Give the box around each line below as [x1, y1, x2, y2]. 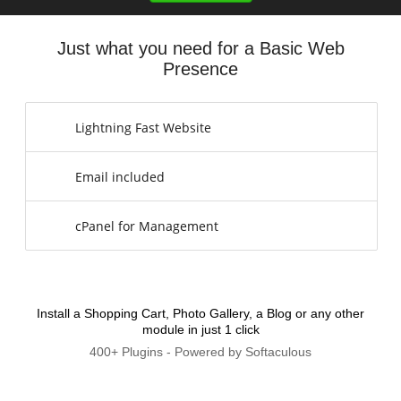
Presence [163, 59, 238, 79]
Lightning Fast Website [75, 118, 211, 136]
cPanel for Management [75, 217, 218, 235]
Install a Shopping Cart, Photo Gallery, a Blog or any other [37, 306, 364, 320]
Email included [75, 167, 165, 185]
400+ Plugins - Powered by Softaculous [90, 345, 311, 359]
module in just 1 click [141, 322, 260, 337]
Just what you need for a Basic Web [56, 38, 345, 58]
